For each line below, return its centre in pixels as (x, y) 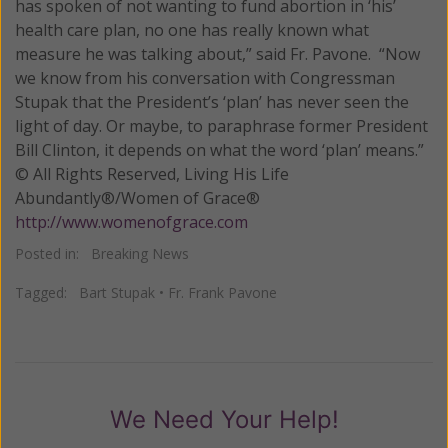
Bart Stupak (117, 292)
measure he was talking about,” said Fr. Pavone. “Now (217, 53)
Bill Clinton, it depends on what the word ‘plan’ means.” (221, 149)
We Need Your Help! (224, 419)
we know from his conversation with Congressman (205, 77)
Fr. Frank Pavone (222, 292)
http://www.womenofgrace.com (131, 221)
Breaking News (140, 253)
